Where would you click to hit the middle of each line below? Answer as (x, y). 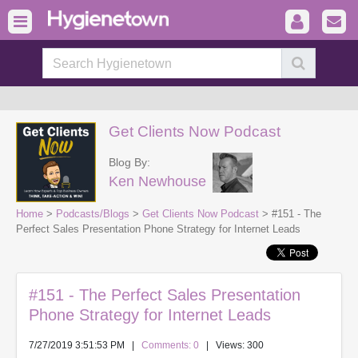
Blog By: (129, 162)
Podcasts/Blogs (93, 214)
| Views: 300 (231, 345)
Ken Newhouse (157, 181)
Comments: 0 (170, 345)
